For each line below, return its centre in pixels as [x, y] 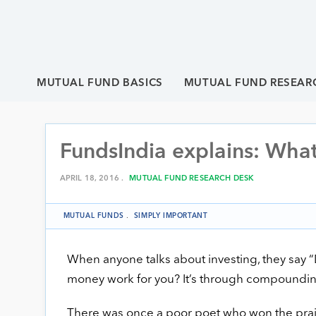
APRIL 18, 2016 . [93, 179]
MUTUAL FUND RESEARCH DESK [192, 179]
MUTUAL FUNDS [93, 216]
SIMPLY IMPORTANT [171, 216]
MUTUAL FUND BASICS [100, 84]
